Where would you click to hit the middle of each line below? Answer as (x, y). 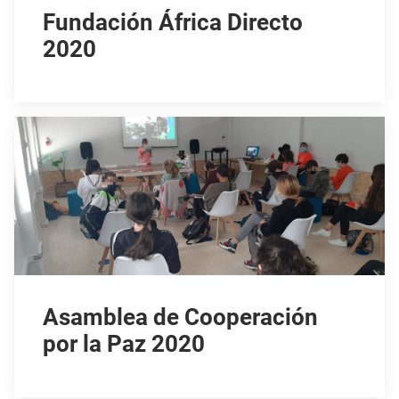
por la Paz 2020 (124, 344)
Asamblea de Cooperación (180, 318)
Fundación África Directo (173, 22)
